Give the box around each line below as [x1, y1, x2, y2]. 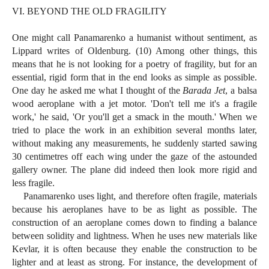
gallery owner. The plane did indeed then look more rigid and [12, 165, 257, 175]
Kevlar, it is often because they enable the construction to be [12, 244, 257, 255]
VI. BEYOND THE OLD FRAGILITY [12, 6, 167, 17]
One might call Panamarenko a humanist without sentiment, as [12, 32, 257, 43]
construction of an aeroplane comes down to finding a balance [12, 217, 257, 228]
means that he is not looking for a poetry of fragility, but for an [12, 59, 257, 70]
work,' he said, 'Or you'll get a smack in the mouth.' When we [12, 112, 257, 122]
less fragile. [12, 178, 55, 189]
